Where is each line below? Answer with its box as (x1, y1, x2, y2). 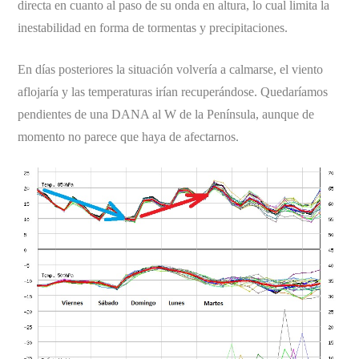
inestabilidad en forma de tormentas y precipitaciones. (18, 20, 288, 34)
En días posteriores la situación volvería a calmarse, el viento (18, 62, 324, 76)
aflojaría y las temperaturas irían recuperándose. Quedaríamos (18, 84, 329, 99)
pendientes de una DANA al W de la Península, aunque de (18, 107, 315, 121)
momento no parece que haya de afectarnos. (18, 129, 240, 143)
